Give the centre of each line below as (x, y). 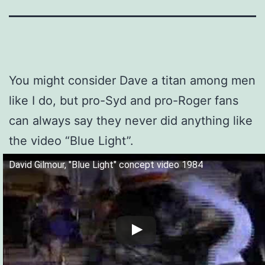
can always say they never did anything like (131, 120)
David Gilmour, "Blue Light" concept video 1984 (106, 164)
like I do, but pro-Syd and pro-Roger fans (124, 100)
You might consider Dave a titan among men (132, 80)
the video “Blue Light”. (71, 140)
